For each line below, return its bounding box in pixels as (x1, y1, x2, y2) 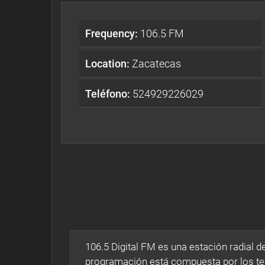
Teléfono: (85, 87, 130, 100)
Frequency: (85, 27, 138, 40)
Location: (85, 57, 130, 70)
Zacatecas (130, 57, 181, 70)
